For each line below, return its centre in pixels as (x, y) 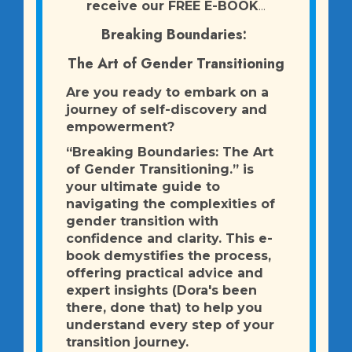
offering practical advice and (165, 273)
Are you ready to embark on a (167, 93)
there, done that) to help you (164, 308)
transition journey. (129, 343)
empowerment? (120, 127)
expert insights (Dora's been (161, 291)
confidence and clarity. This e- (169, 239)
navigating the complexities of (170, 204)
